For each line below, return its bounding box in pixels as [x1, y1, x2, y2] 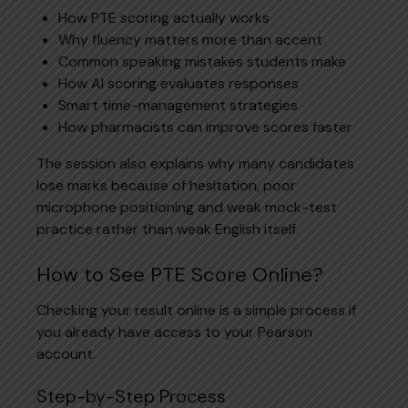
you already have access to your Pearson [36, 321, 312, 342]
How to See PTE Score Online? [36, 260, 323, 288]
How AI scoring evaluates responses [58, 73, 299, 93]
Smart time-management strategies [58, 95, 298, 115]
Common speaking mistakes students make [58, 51, 346, 71]
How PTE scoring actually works [58, 7, 270, 27]
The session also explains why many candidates [36, 153, 354, 173]
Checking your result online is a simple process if [36, 300, 356, 320]
